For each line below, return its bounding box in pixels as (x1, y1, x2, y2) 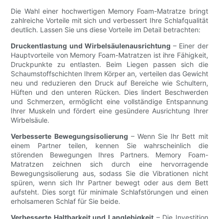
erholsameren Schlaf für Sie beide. (11, 197, 121, 206)
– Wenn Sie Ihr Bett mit (128, 132, 208, 141)
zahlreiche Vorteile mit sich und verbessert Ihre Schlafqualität (11, 16, 208, 25)
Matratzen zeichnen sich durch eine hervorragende (11, 160, 208, 169)
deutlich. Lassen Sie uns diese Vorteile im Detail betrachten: (11, 25, 201, 34)
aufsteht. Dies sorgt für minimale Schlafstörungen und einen (11, 188, 208, 197)
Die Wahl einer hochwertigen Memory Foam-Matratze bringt (11, 7, 208, 16)
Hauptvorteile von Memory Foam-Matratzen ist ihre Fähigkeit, (11, 51, 208, 60)
